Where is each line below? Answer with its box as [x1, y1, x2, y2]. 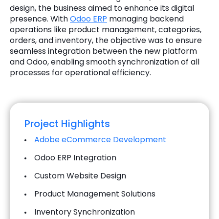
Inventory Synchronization [34, 206, 135, 218]
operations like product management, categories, [10, 23, 201, 35]
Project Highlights [24, 116, 110, 131]
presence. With [10, 13, 70, 24]
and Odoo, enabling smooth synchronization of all [10, 56, 199, 67]
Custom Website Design [34, 170, 126, 182]
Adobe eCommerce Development [34, 134, 166, 146]
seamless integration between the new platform [10, 45, 197, 57]
